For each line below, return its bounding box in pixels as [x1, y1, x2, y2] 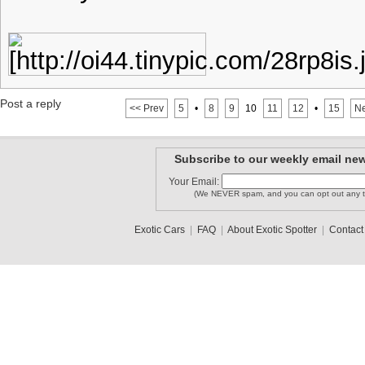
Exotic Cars [134, 223, 185, 235]
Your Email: [168, 175, 222, 187]
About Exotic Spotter [226, 223, 317, 235]
